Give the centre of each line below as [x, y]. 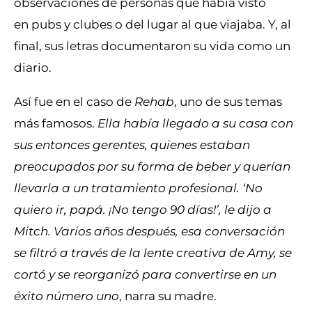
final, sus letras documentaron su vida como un [152, 46]
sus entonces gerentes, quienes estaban [132, 144]
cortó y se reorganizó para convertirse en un [145, 274]
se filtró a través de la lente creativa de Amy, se [153, 252]
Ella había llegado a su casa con [195, 123]
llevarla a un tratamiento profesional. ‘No [138, 187]
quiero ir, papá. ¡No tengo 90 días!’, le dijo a [143, 209]
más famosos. [54, 123]
